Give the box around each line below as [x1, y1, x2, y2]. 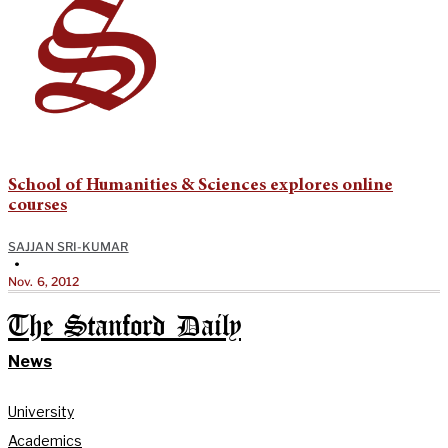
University [8, 402, 74, 420]
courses [8, 196, 67, 215]
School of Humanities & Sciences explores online [8, 176, 393, 195]
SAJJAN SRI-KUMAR [8, 238, 129, 254]
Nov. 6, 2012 [8, 273, 80, 289]
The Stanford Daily [8, 313, 241, 341]
